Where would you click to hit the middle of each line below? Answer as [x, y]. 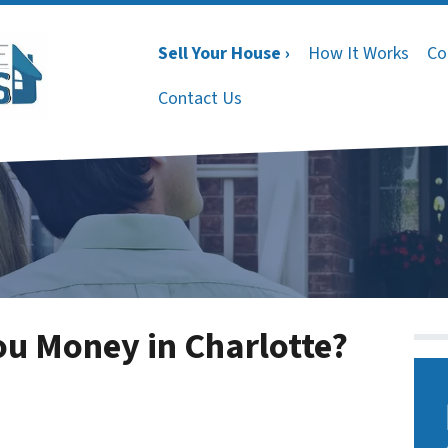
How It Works [358, 53]
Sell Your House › [224, 53]
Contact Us [200, 98]
